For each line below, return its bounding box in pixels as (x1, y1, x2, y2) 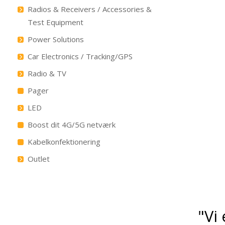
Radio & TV (27, 68, 66, 78)
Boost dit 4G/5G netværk (27, 120, 116, 130)
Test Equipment (27, 17, 83, 27)
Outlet (27, 154, 50, 164)
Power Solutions (27, 34, 84, 44)
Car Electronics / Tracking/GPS (27, 51, 133, 61)
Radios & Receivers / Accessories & (27, 4, 152, 14)
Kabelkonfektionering (27, 137, 100, 147)
